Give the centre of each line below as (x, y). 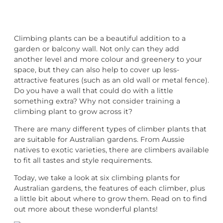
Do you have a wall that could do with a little (94, 90)
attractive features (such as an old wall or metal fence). (111, 80)
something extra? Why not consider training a (97, 101)
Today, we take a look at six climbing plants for (97, 177)
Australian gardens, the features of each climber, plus (110, 188)
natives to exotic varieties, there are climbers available (111, 150)
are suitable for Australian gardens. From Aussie (99, 139)
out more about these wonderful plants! (87, 209)
